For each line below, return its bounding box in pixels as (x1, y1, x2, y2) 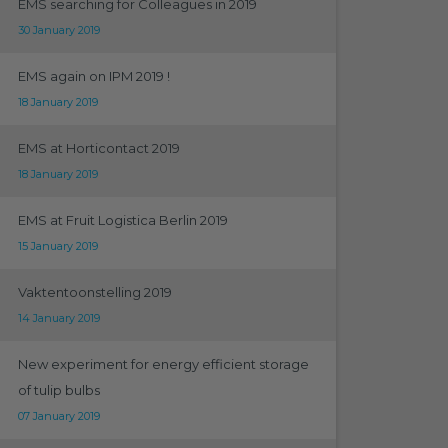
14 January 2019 (17, 311, 100, 325)
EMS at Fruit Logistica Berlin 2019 (17, 212, 228, 228)
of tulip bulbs (17, 382, 100, 398)
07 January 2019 (17, 409, 100, 423)
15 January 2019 (17, 239, 98, 253)
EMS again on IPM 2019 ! (17, 68, 170, 84)
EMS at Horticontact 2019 (17, 140, 180, 156)
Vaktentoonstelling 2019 (17, 284, 172, 300)
